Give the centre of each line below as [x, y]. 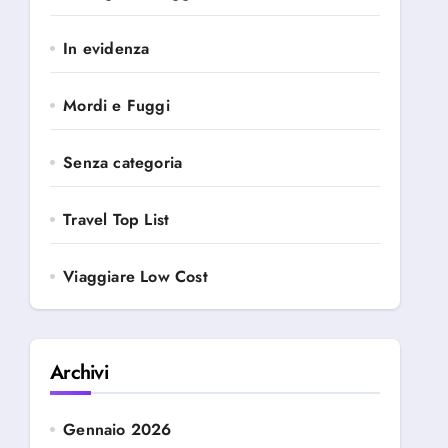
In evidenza [106, 48]
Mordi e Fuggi [116, 105]
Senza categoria [123, 162]
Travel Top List [116, 219]
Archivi [79, 372]
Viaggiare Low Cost [135, 276]
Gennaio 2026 [117, 429]
